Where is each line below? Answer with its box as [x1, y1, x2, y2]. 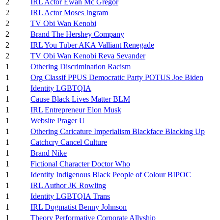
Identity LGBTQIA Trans [30, 192, 110, 200]
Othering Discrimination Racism [30, 62, 131, 71]
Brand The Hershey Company [30, 30, 124, 38]
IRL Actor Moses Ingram [30, 8, 108, 17]
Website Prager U [30, 116, 85, 125]
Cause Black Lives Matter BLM [30, 95, 130, 103]
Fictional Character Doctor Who [30, 160, 130, 168]
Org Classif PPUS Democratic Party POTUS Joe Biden [30, 73, 203, 82]
